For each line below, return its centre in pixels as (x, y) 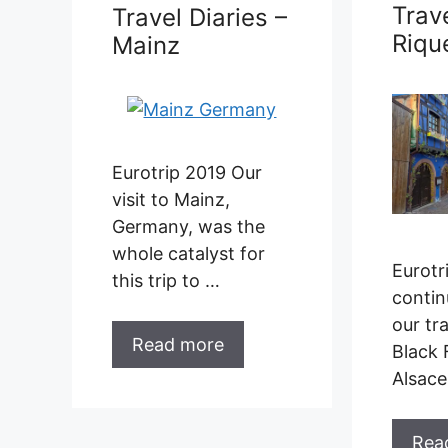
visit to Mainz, (171, 199)
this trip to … (166, 280)
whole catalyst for (188, 253)
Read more (178, 344)
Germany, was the (188, 226)
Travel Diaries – (199, 17)
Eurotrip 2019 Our (187, 172)
